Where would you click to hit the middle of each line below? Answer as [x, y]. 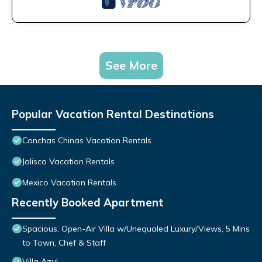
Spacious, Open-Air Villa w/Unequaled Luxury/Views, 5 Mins [136, 229]
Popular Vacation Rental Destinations [113, 114]
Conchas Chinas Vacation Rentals [87, 141]
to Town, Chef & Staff [64, 243]
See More [131, 65]
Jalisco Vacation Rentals [68, 162]
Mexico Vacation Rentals [69, 183]
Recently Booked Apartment [88, 203]
